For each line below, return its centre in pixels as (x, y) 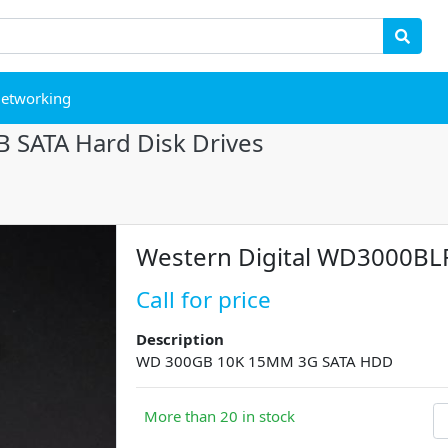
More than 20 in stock (219, 416)
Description (180, 339)
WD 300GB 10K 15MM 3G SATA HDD (265, 361)
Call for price (204, 300)
